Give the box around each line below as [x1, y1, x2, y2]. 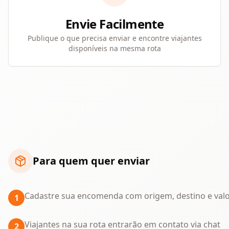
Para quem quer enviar [33, 154, 150, 168]
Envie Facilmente [65, 15, 164, 32]
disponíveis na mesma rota [68, 43, 161, 53]
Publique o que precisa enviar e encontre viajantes [27, 33, 202, 43]
